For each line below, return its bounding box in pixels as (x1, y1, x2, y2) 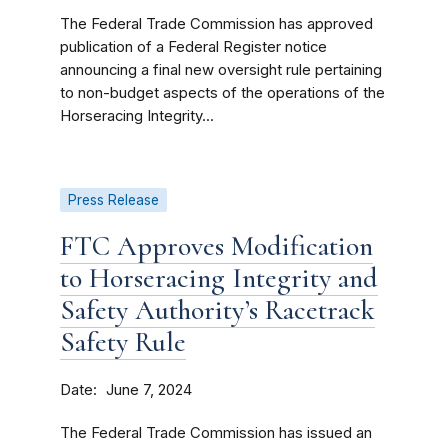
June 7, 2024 (106, 381, 192, 399)
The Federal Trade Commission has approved (60, 15, 373, 33)
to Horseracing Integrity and (60, 261, 378, 295)
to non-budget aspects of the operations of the (60, 84, 385, 102)
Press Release (68, 192, 159, 208)
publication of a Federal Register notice (60, 38, 327, 56)
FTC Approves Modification (60, 229, 373, 263)
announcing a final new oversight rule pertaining (60, 61, 382, 79)
